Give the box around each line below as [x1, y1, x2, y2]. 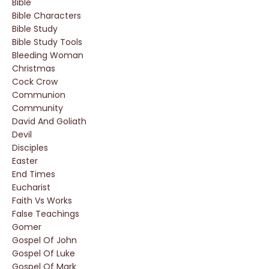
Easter [12, 155, 38, 167]
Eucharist [12, 181, 50, 193]
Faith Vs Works [12, 195, 72, 207]
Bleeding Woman [12, 49, 83, 61]
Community [12, 102, 63, 114]
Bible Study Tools [12, 36, 82, 48]
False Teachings [12, 208, 79, 220]
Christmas [12, 62, 55, 74]
